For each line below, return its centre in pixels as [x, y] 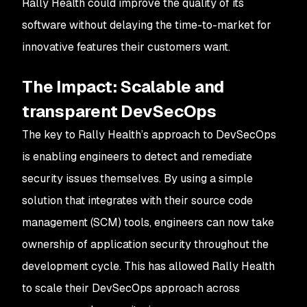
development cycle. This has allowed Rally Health [148, 266]
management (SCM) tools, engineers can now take [148, 222]
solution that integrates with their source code [137, 200]
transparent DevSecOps [119, 111]
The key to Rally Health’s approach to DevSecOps [149, 135]
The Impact [67, 87]
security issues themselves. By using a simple [137, 179]
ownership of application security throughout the [145, 244]
